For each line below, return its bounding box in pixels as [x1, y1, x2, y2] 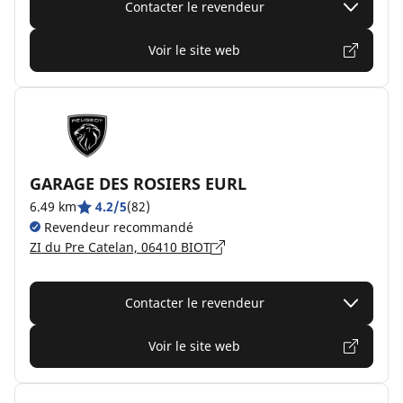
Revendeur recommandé [40, 219, 193, 236]
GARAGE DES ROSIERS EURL [30, 173, 246, 194]
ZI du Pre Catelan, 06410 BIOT [30, 238, 210, 255]
